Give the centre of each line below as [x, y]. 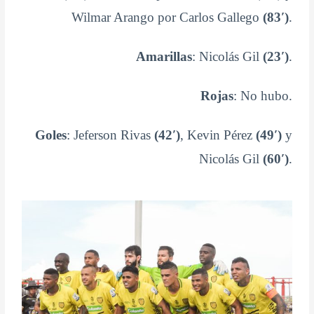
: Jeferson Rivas [110, 135]
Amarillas [164, 57]
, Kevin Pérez [218, 135]
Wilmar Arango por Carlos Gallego [167, 18]
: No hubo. [262, 96]
